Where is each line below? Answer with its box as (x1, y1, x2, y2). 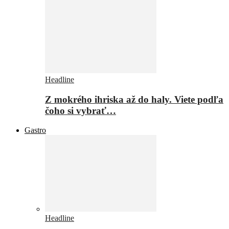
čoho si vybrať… (45, 105, 116, 116)
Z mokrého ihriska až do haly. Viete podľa (45, 94, 223, 105)
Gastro (25, 126, 46, 135)
